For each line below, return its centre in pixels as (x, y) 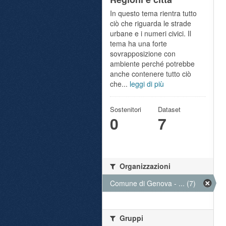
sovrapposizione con (143, 53)
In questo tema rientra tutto (153, 13)
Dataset (169, 109)
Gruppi (130, 218)
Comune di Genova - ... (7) (153, 183)
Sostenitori (126, 109)
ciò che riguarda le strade (151, 23)
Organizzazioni (144, 166)
